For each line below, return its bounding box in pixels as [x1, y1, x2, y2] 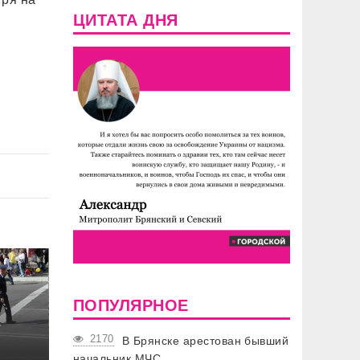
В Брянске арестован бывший [121, 334, 289, 347]
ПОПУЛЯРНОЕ [73, 297, 189, 314]
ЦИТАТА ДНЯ [73, 11, 178, 29]
